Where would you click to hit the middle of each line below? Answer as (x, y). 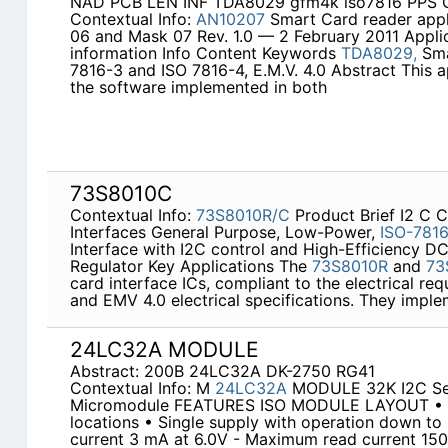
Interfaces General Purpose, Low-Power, (224, 232)
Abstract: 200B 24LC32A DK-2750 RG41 (222, 371)
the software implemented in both (198, 87)
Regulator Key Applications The (190, 266)
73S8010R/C (242, 215)
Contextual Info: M (142, 388)
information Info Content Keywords (205, 53)
